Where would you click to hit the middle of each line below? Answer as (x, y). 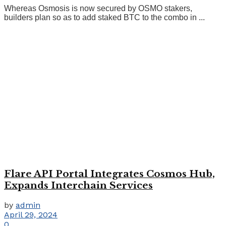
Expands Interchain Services (78, 185)
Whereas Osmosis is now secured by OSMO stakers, (98, 8)
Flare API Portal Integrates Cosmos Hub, (109, 174)
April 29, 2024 (31, 215)
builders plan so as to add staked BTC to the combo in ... (104, 17)
